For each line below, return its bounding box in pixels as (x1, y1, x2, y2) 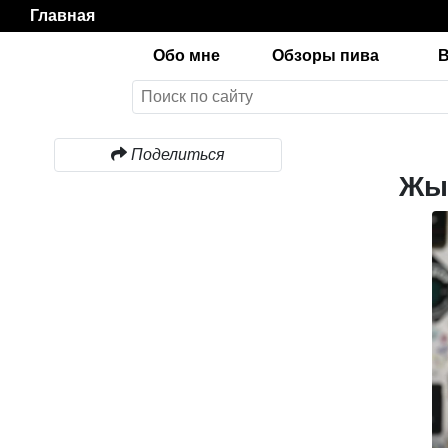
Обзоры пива (271, 47, 379, 64)
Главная (30, 7, 95, 24)
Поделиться (131, 146, 225, 163)
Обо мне (152, 47, 220, 64)
